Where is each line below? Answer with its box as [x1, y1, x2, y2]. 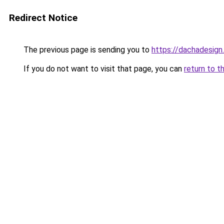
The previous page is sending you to [21, 45, 151, 54]
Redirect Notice [9, 12, 77, 23]
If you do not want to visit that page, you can [21, 64, 184, 73]
